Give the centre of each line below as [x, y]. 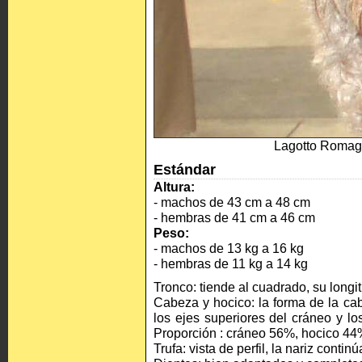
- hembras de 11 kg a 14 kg [231, 263]
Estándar [185, 170]
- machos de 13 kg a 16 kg [229, 248]
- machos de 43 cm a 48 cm [232, 202]
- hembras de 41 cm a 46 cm [234, 217]
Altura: [174, 187]
